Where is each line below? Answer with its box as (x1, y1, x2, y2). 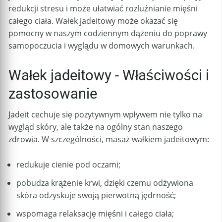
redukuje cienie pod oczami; (16, 159, 120, 170)
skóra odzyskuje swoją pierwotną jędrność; (16, 189, 176, 201)
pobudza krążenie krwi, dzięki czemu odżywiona (16, 177, 193, 188)
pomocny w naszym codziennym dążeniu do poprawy (8, 28, 207, 39)
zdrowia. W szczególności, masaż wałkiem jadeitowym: (8, 134, 209, 145)
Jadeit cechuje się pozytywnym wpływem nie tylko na (8, 109, 202, 120)
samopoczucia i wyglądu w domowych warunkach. (8, 40, 195, 52)
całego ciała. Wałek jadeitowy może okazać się (8, 15, 178, 27)
